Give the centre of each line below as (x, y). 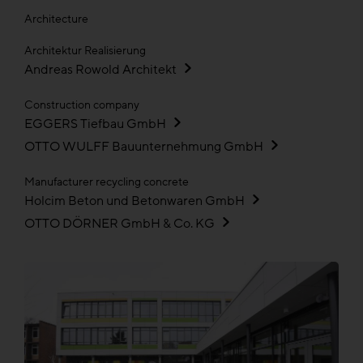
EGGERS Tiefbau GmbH (95, 124)
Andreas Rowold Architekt (100, 70)
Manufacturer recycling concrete (107, 182)
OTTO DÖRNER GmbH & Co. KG (120, 224)
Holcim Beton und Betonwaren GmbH (135, 201)
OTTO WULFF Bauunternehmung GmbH (144, 147)
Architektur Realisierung (85, 51)
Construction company (82, 105)
